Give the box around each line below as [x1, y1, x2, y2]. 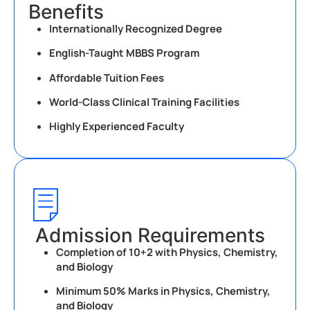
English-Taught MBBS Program [49, 46, 199, 61]
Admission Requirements [35, 223, 265, 247]
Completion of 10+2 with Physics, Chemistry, [56, 244, 278, 259]
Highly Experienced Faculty [49, 119, 184, 134]
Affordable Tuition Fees [49, 70, 164, 85]
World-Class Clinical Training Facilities [49, 95, 239, 110]
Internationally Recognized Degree [49, 21, 222, 36]
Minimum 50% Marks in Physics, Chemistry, [56, 284, 271, 299]
